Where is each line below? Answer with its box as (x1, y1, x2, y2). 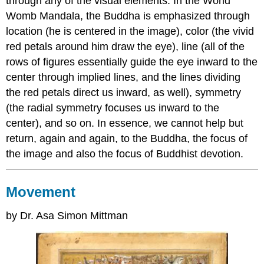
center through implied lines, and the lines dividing (6, 71, 241, 84)
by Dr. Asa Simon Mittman (6, 210, 128, 222)
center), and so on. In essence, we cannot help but (6, 117, 244, 130)
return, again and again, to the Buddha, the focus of (6, 133, 248, 145)
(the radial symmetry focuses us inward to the (6, 102, 220, 114)
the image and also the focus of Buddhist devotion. (6, 148, 244, 160)
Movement (6, 184, 76, 200)
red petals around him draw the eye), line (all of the (6, 41, 245, 53)
